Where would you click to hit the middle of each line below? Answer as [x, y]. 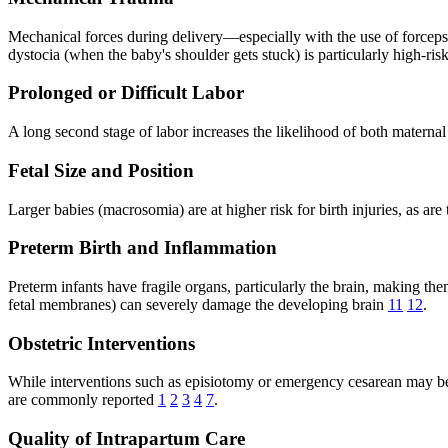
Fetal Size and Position [101, 170]
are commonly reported [83, 400]
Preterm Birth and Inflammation [142, 248]
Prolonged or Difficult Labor [126, 93]
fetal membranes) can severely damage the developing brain [198, 304]
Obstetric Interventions [101, 343]
